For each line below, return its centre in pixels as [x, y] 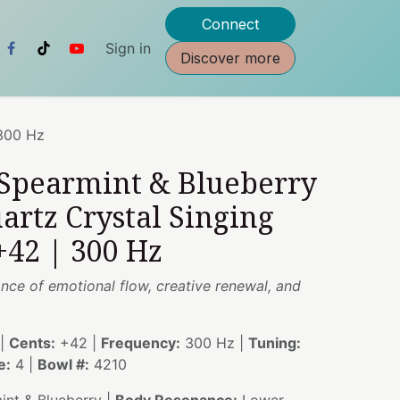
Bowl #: [63, 364]
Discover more [230, 58]
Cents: [32, 343]
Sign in [128, 48]
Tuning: [275, 343]
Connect [230, 24]
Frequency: [141, 343]
